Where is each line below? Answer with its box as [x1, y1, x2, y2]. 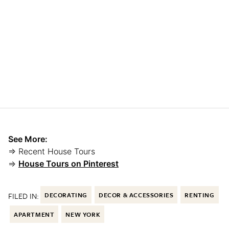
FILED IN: [8, 190, 39, 201]
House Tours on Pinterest [18, 158, 119, 169]
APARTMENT [14, 209, 55, 219]
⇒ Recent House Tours [8, 146, 95, 156]
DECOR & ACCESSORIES [99, 190, 174, 199]
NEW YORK [65, 209, 101, 219]
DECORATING [44, 190, 87, 199]
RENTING [185, 190, 215, 199]
